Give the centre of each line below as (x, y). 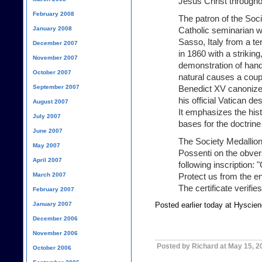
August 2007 (51, 101)
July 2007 (47, 116)
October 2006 (52, 247)
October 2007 (52, 72)
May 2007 (46, 145)
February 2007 (54, 189)
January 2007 (52, 204)
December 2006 (55, 218)
